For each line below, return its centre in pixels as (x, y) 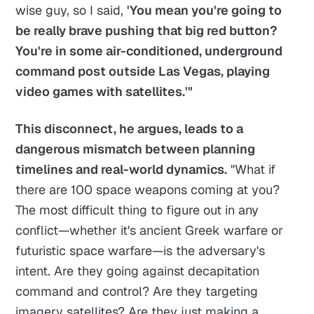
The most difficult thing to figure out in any (137, 210)
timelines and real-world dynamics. (122, 170)
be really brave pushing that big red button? (146, 31)
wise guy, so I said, (71, 11)
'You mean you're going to (205, 11)
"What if (252, 170)
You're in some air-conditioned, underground (149, 51)
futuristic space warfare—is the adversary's (141, 251)
